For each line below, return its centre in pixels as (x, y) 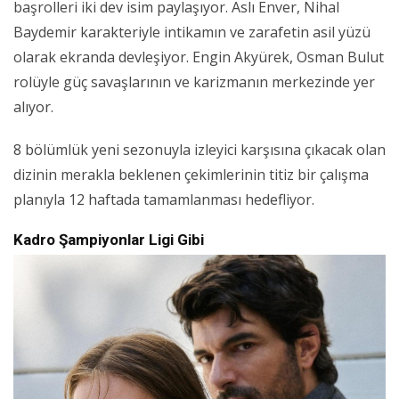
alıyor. (33, 107)
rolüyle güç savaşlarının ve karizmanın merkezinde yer (194, 82)
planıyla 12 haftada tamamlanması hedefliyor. (164, 200)
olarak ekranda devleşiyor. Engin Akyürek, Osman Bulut (199, 57)
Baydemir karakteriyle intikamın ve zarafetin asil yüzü (192, 33)
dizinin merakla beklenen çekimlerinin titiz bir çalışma (191, 175)
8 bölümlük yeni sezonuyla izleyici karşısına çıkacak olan (199, 150)
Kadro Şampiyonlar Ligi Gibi (109, 240)
